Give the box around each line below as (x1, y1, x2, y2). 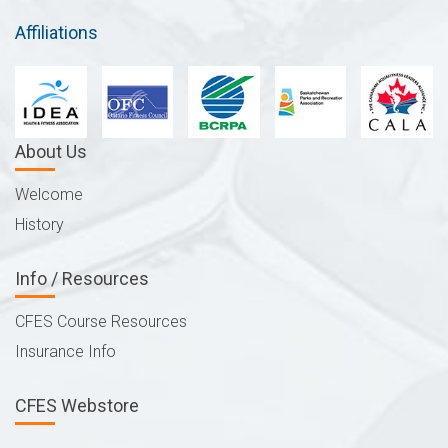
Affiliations (15, 21, 98, 43)
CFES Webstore (15, 394, 139, 416)
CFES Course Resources (15, 311, 187, 331)
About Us (15, 140, 87, 162)
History (15, 214, 64, 234)
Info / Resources (15, 267, 149, 289)
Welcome (15, 184, 83, 204)
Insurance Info (15, 341, 116, 361)
